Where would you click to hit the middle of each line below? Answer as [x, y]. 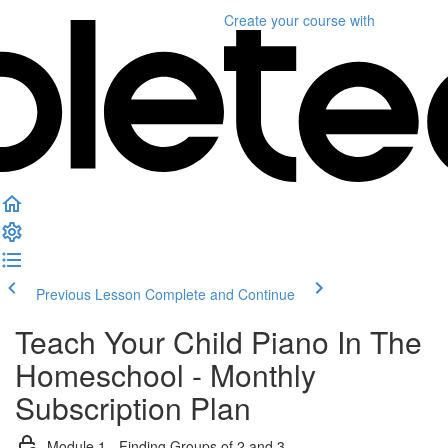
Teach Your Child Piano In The [218, 341]
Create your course [285, 20]
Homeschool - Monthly [165, 374]
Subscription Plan [133, 407]
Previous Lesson [88, 294]
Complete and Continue [220, 294]
